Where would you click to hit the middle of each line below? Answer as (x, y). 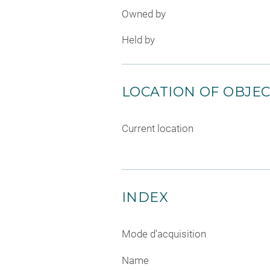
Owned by (144, 14)
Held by (138, 40)
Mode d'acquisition (164, 234)
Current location (158, 129)
